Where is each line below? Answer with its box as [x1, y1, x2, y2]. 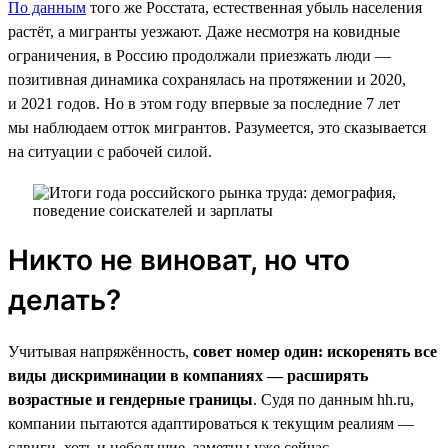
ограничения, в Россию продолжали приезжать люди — [8, 46, 391, 64]
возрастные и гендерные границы [8, 390, 253, 408]
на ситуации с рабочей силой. [8, 142, 212, 160]
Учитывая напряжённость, [8, 342, 193, 360]
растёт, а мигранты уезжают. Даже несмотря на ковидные [8, 22, 400, 40]
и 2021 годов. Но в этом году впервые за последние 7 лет [8, 94, 400, 112]
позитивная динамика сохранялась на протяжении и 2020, [8, 70, 406, 88]
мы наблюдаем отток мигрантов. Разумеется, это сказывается [8, 118, 426, 136]
